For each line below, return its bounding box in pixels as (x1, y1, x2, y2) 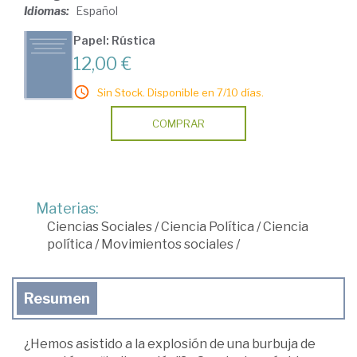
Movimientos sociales (101, 236, 233, 252)
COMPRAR (152, 116, 205, 130)
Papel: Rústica (73, 33, 155, 47)
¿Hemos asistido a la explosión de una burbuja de (24, 335, 316, 351)
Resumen (24, 289, 90, 307)
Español (76, 3, 118, 18)
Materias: (36, 199, 99, 217)
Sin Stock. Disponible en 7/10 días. (97, 85, 264, 99)
